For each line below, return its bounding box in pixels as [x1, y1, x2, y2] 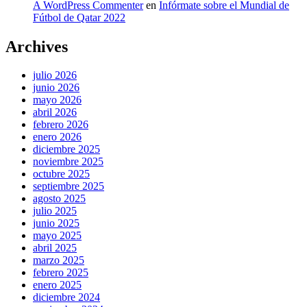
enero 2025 [33, 279, 82, 291]
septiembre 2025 [33, 180, 104, 193]
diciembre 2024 [33, 291, 100, 304]
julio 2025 [33, 205, 77, 217]
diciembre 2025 [33, 143, 100, 156]
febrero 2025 [33, 267, 88, 279]
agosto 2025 [33, 193, 86, 205]
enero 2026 [33, 131, 82, 143]
